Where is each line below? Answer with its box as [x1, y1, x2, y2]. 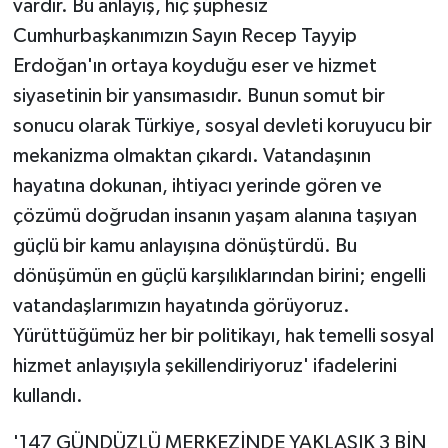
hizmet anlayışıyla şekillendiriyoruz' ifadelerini [12, 356, 397, 377]
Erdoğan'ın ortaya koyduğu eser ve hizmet [12, 56, 377, 77]
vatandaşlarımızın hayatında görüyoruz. [12, 296, 350, 317]
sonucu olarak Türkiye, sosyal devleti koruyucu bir [12, 116, 432, 137]
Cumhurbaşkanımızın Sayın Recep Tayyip [12, 26, 357, 47]
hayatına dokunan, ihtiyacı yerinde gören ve [12, 176, 382, 197]
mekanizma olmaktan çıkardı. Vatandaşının [12, 146, 371, 167]
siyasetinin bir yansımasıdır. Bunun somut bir [12, 86, 385, 107]
